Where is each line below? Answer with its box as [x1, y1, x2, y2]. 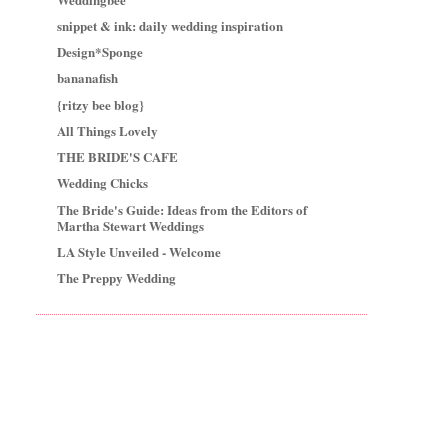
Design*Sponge [57, 42, 144, 62]
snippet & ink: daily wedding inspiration [57, 15, 284, 35]
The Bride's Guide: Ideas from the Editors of [57, 199, 308, 219]
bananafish [57, 68, 119, 88]
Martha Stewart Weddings [57, 215, 205, 235]
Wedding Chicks [57, 173, 149, 193]
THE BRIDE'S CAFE [57, 147, 179, 167]
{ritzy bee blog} [57, 94, 145, 114]
